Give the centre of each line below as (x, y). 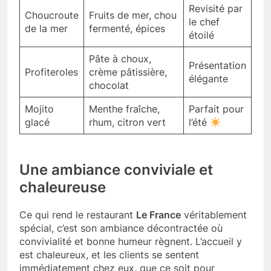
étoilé (201, 35)
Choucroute (52, 15)
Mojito (39, 109)
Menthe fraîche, (124, 109)
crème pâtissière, (128, 72)
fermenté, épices (127, 29)
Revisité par (216, 9)
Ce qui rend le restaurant (78, 215)
